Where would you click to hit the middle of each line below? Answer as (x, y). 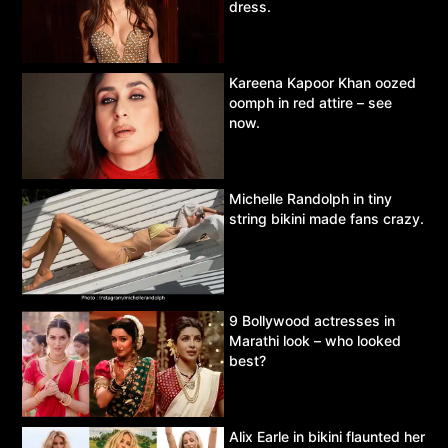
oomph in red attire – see (310, 102)
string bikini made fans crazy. (326, 218)
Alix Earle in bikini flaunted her (327, 436)
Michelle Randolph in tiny (310, 198)
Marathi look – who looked (315, 341)
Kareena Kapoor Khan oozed (322, 82)
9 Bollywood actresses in (312, 321)
